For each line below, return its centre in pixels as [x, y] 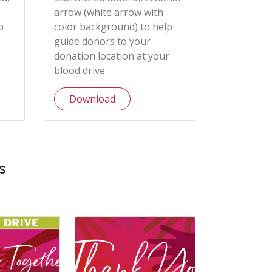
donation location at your [111, 56]
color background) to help [113, 27]
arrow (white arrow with [108, 12]
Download [92, 99]
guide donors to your [102, 42]
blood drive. [80, 71]
